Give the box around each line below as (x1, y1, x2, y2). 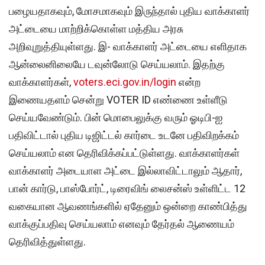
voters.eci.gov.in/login (73, 75, 176, 88)
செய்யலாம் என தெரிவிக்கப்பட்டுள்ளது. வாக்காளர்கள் (9, 146, 240, 159)
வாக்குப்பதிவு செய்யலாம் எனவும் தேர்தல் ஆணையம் (9, 217, 234, 230)
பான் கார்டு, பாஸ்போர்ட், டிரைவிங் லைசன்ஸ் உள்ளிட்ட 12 (9, 182, 245, 195)
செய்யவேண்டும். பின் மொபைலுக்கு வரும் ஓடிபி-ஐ (9, 111, 222, 124)
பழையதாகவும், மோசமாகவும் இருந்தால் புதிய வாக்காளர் (9, 4, 250, 17)
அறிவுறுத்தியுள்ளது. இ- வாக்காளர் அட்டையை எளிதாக (9, 40, 247, 53)
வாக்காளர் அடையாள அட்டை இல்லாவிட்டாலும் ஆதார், (9, 164, 242, 177)
